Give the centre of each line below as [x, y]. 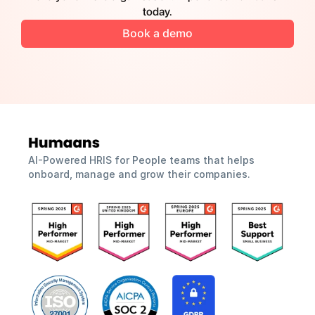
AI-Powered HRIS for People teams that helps [141, 160]
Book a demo [157, 33]
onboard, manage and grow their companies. [139, 174]
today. [157, 12]
